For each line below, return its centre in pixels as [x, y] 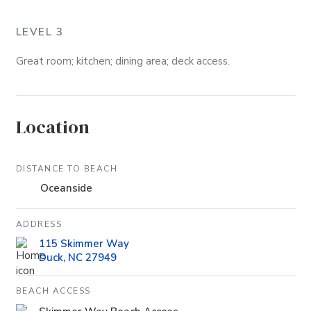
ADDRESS [39, 224]
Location [52, 127]
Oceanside [66, 188]
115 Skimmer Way [84, 244]
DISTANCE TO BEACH [66, 169]
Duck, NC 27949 [77, 258]
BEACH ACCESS [53, 291]
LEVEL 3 [39, 32]
